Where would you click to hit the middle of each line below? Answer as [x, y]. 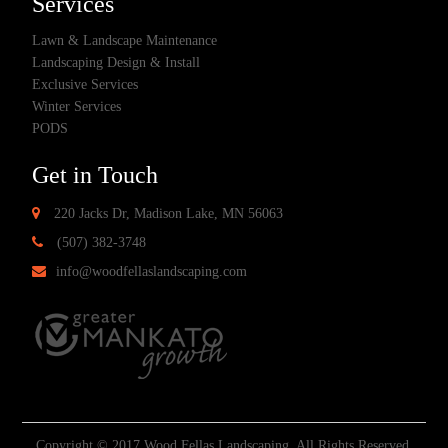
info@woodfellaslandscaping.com [152, 272]
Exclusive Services [85, 85]
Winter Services [77, 107]
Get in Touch [95, 175]
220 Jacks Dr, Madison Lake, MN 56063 [167, 214]
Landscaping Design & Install [116, 63]
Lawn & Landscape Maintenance [125, 41]
